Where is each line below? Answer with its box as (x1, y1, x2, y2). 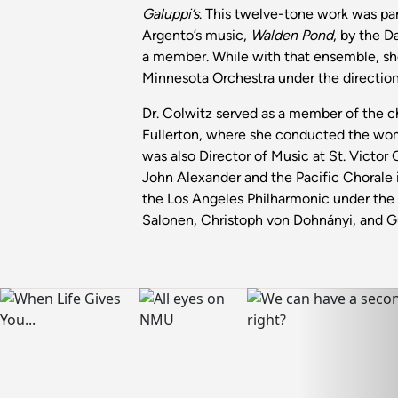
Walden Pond (251, 27, 333, 44)
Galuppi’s (142, 5, 199, 23)
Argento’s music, (142, 27, 251, 44)
